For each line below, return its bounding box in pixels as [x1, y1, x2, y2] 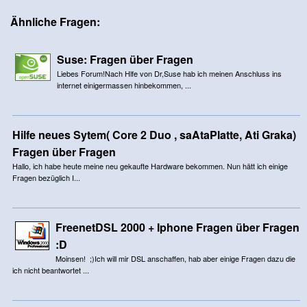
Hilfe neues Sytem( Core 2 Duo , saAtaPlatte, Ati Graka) [12, 126, 296, 143]
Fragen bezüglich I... [12, 171, 80, 183]
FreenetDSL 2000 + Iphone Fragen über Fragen [55, 219, 299, 235]
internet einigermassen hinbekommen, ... [56, 79, 191, 90]
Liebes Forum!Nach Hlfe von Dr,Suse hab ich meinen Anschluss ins [56, 67, 282, 79]
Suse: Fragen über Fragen [56, 51, 193, 67]
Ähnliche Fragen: [10, 13, 100, 29]
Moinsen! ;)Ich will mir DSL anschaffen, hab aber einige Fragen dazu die [55, 252, 295, 264]
